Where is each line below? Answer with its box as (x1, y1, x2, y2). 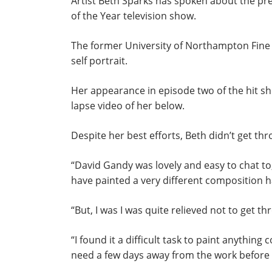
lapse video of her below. (71, 99, 185, 112)
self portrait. (71, 54, 127, 67)
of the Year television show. (71, 9, 196, 22)
